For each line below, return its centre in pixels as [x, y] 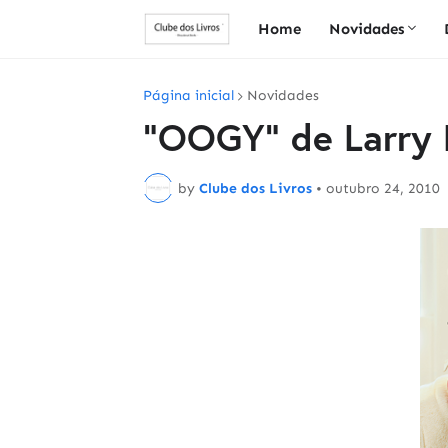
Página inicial [188, 95]
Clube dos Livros [255, 188]
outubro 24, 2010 [383, 188]
